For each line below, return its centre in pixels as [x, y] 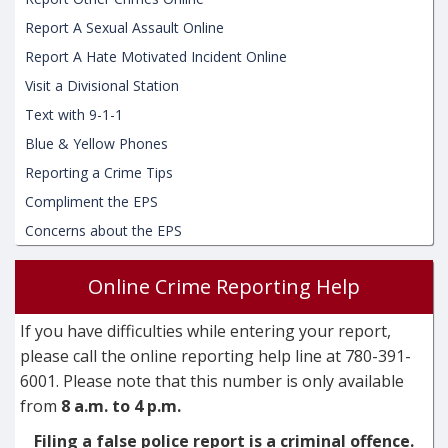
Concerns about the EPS [103, 231]
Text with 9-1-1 [74, 115]
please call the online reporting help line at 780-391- [215, 356]
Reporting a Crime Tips [99, 173]
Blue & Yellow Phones [96, 144]
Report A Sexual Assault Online [124, 28]
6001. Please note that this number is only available [212, 381]
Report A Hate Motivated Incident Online [156, 57]
